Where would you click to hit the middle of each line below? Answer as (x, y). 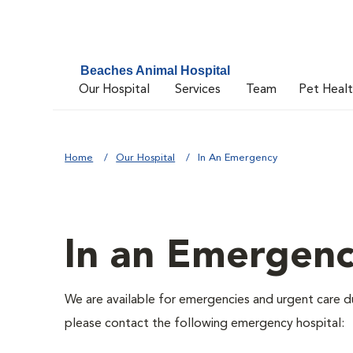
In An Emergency (238, 158)
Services (198, 89)
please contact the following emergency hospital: (205, 324)
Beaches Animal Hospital (156, 71)
